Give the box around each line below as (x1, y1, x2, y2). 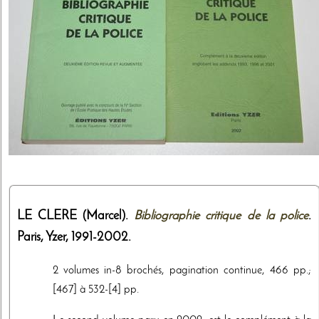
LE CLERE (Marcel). (17, 209, 135, 222)
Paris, (17, 231, 46, 244)
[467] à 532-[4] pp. (53, 283, 139, 296)
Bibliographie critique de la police (134, 209, 308, 222)
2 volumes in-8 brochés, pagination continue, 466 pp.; (53, 264, 311, 276)
